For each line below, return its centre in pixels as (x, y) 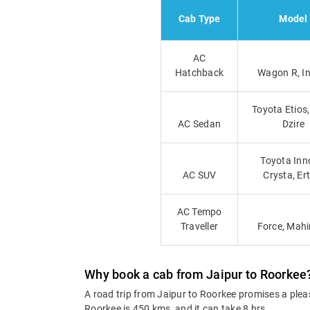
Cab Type (199, 19)
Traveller (199, 227)
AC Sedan (199, 124)
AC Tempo (199, 212)
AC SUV (199, 175)
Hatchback (199, 73)
